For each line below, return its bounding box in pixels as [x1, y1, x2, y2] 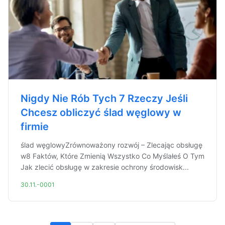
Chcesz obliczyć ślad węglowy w [21, 106, 181, 119]
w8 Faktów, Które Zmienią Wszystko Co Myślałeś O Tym [21, 152, 204, 160]
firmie [21, 121, 49, 133]
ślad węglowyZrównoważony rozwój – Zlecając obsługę [21, 141, 202, 149]
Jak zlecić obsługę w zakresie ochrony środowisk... [21, 163, 189, 171]
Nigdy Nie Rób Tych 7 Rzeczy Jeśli [21, 92, 188, 104]
